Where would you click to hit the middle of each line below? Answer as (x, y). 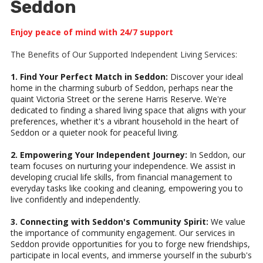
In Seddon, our (216, 155)
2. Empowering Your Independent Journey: (99, 155)
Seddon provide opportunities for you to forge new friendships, (130, 244)
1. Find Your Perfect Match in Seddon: (89, 77)
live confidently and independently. (75, 200)
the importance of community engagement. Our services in (123, 233)
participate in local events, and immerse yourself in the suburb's (131, 255)
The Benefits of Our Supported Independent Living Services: (124, 55)
